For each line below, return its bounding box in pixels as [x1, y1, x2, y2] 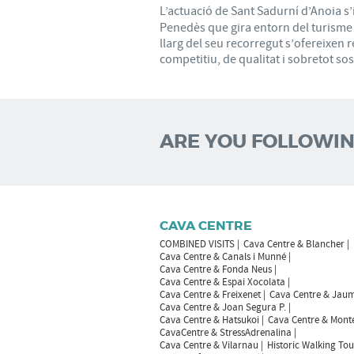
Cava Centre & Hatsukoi [160, 313, 259, 326]
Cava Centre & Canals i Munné [160, 250, 286, 263]
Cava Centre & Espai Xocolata [160, 275, 285, 288]
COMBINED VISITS [160, 237, 235, 250]
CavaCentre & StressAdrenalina [160, 326, 292, 339]
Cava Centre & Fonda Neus [160, 262, 272, 276]
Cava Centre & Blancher [243, 237, 345, 250]
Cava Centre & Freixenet [160, 288, 261, 301]
